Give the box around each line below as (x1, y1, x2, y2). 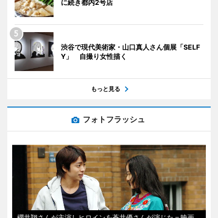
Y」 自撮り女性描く (61, 52, 127, 60)
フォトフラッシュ (83, 114, 145, 124)
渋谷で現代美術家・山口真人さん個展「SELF (61, 42, 200, 51)
